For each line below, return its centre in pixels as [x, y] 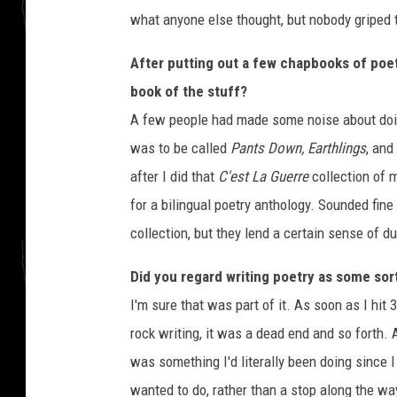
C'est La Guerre [263, 176]
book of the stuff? [189, 91]
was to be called [180, 148]
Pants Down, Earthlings [298, 148]
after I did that [174, 176]
